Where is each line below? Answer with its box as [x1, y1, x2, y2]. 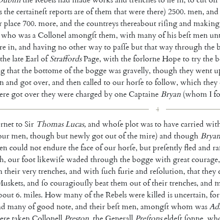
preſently [153, 142, 182, 153]
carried [181, 119, 204, 129]
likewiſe [37, 154, 64, 165]
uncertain [174, 190, 206, 200]
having [33, 42, 56, 52]
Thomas [36, 119, 63, 129]
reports [49, 6, 72, 17]
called [83, 77, 102, 87]
